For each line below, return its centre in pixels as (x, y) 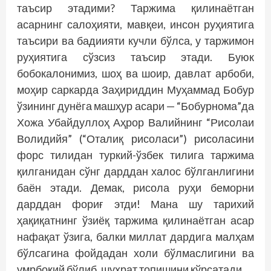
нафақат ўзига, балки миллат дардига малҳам (135, 237)
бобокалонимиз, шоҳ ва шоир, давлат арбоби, (135, 73)
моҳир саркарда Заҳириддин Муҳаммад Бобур (135, 90)
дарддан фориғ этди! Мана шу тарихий (135, 204)
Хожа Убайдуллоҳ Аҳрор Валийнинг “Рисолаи (135, 122)
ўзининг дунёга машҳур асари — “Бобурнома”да (135, 106)
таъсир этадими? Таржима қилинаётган (135, 8)
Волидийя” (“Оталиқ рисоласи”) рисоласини (135, 139)
